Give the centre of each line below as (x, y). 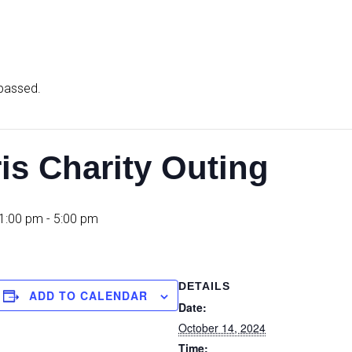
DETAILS (204, 286)
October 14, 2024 (222, 328)
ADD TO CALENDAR (88, 295)
